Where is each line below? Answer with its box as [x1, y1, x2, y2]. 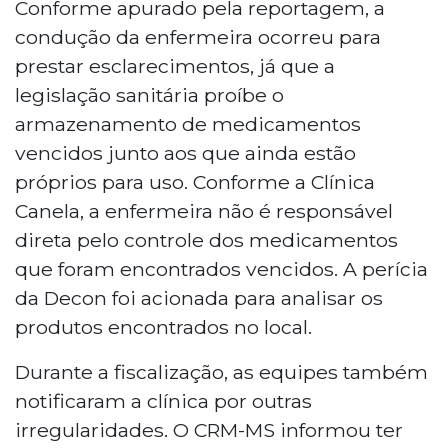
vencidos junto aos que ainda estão [15, 140, 356, 165]
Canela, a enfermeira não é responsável [15, 198, 393, 223]
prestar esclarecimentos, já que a [15, 53, 335, 78]
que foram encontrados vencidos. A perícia [15, 256, 428, 281]
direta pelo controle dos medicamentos [15, 227, 398, 252]
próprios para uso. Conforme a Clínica [15, 169, 375, 194]
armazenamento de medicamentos [15, 111, 361, 136]
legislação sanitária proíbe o [15, 82, 284, 107]
